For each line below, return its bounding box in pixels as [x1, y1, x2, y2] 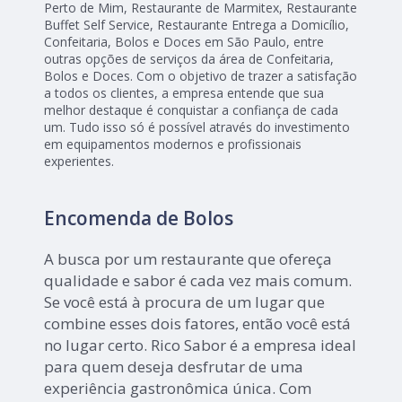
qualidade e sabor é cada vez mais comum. [44, 269, 353, 291]
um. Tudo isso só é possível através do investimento [44, 118, 351, 135]
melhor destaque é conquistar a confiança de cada [44, 100, 339, 118]
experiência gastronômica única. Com [44, 377, 312, 398]
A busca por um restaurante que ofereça [44, 248, 333, 269]
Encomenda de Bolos [44, 205, 234, 231]
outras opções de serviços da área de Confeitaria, [44, 49, 335, 67]
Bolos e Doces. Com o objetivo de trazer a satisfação [44, 66, 358, 84]
